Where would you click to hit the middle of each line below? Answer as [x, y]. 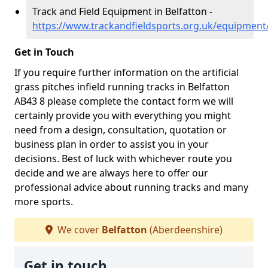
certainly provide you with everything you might [123, 115]
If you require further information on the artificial [127, 72]
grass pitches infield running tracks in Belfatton [122, 87]
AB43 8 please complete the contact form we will [124, 101]
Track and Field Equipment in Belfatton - [122, 11]
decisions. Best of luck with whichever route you [123, 159]
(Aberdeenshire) [185, 230]
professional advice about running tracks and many [131, 187]
